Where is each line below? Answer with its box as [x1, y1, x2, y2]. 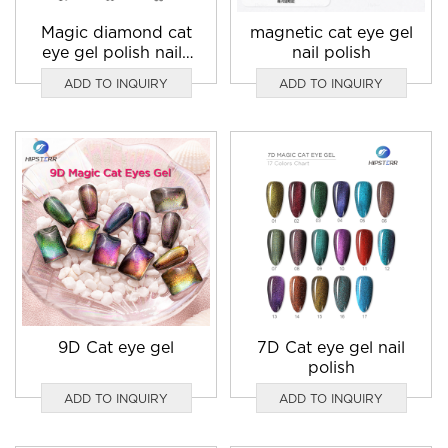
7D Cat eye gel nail [257, 340, 406, 357]
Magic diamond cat [40, 25, 192, 42]
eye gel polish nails [42, 45, 191, 62]
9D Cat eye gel [58, 340, 175, 357]
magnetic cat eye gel [249, 25, 413, 42]
